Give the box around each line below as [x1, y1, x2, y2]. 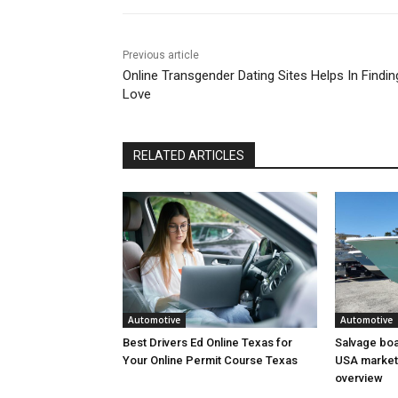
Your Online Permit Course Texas [123, 353, 298, 367]
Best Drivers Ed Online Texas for [123, 335, 292, 349]
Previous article [123, 48, 199, 61]
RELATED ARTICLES [133, 147, 244, 163]
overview [334, 370, 383, 385]
